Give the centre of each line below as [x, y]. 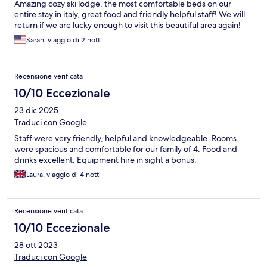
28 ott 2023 [36, 245]
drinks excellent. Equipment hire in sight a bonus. [105, 160]
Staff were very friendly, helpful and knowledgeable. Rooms [125, 139]
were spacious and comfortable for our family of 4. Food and [126, 149]
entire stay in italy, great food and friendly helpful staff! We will [130, 15]
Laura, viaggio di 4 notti [63, 175]
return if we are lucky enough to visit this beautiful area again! [128, 25]
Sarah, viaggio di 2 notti [64, 40]
